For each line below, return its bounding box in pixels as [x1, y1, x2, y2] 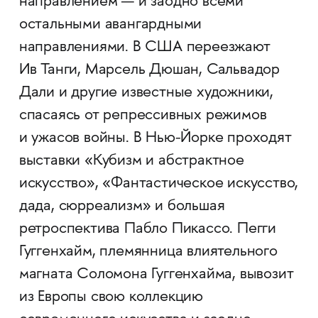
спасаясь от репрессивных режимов [18, 107, 267, 125]
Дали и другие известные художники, [18, 84, 274, 102]
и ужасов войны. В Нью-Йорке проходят [18, 130, 292, 148]
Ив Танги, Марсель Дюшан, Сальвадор [18, 62, 280, 79]
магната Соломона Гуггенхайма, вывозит [18, 266, 294, 284]
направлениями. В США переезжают [18, 39, 270, 57]
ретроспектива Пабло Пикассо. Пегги [18, 221, 277, 238]
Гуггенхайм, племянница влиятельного [18, 243, 278, 261]
